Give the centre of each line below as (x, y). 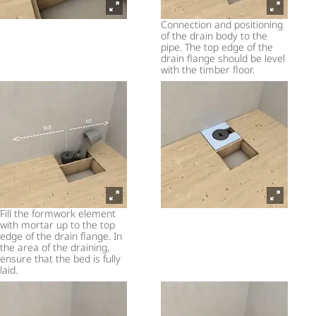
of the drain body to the (214, 36)
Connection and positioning (222, 25)
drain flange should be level (223, 59)
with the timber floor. (208, 70)
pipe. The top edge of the (217, 47)
